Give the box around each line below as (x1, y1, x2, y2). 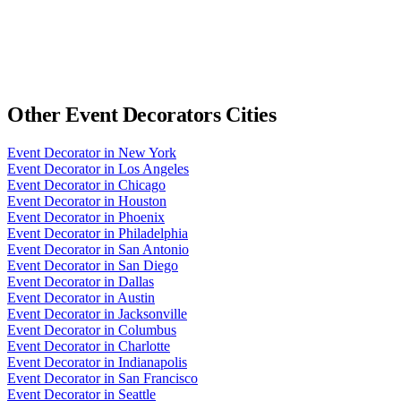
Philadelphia (118, 225, 188, 241)
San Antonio (118, 241, 189, 257)
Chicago (118, 176, 166, 192)
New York (118, 144, 176, 160)
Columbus (118, 321, 176, 337)
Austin (117, 289, 155, 305)
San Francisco (118, 370, 198, 386)
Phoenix (118, 209, 165, 225)
